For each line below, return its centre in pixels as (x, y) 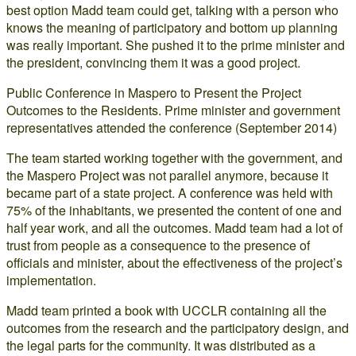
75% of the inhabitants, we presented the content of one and (174, 210)
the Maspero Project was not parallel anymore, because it (167, 175)
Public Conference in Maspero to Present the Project (154, 93)
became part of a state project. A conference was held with (170, 193)
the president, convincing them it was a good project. (153, 62)
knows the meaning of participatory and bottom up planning (172, 27)
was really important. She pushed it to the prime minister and (176, 45)
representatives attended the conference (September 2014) (172, 128)
